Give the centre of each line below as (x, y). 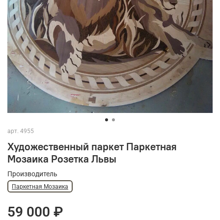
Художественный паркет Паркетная (92, 147)
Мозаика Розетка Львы (62, 159)
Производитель (32, 174)
